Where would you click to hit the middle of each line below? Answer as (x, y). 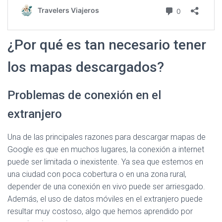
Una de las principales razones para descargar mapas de (107, 137)
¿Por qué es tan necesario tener (107, 45)
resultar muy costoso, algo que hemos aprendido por (100, 211)
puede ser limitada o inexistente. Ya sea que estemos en (105, 162)
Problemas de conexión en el (84, 95)
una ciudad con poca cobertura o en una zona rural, (97, 174)
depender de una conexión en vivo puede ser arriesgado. (106, 187)
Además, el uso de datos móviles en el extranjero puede (105, 199)
